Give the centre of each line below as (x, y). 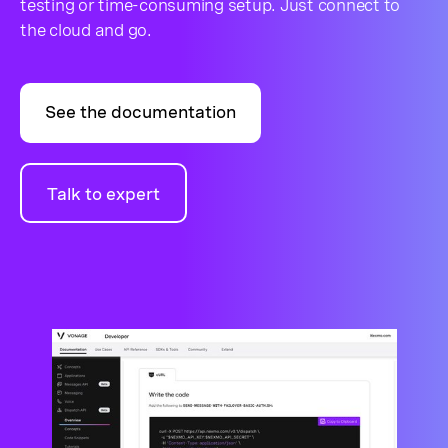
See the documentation (140, 112)
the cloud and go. (86, 30)
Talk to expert (103, 194)
